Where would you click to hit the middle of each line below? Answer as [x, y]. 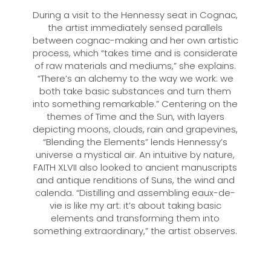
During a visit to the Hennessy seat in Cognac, [135, 15]
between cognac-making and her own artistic [135, 41]
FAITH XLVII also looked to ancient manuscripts [135, 168]
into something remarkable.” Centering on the [135, 104]
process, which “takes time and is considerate [135, 53]
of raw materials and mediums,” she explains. [135, 66]
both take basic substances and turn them [135, 91]
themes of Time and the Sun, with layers [135, 117]
